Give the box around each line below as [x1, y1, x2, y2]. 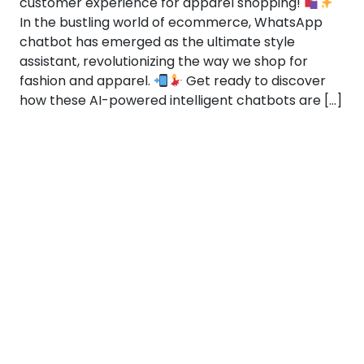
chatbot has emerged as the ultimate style [19, 32, 295, 51]
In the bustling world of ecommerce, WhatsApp [19, 13, 323, 32]
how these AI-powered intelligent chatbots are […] [19, 91, 342, 110]
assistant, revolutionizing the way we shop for [19, 52, 308, 71]
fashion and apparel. [19, 71, 154, 90]
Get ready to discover [183, 71, 327, 90]
